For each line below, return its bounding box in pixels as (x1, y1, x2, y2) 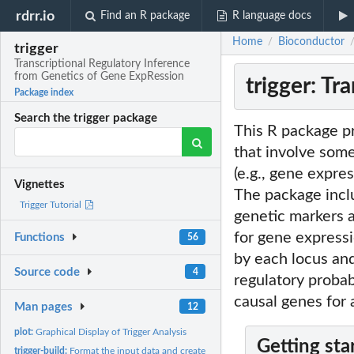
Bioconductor (278, 36, 345, 48)
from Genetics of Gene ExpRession (14, 71, 185, 83)
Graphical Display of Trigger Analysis (36, 326, 187, 337)
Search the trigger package (14, 112, 158, 125)
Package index (14, 88, 74, 98)
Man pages (14, 300, 73, 313)
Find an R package (100, 10, 190, 21)
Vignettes (14, 179, 66, 191)
